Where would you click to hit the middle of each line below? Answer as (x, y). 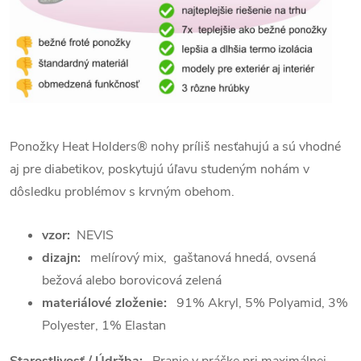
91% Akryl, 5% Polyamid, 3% (262, 303)
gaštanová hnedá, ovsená (245, 257)
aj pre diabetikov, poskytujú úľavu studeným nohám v (160, 169)
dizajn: (61, 257)
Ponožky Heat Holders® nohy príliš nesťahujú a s (149, 146)
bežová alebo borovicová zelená (132, 280)
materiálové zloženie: (104, 303)
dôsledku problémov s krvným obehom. (124, 191)
